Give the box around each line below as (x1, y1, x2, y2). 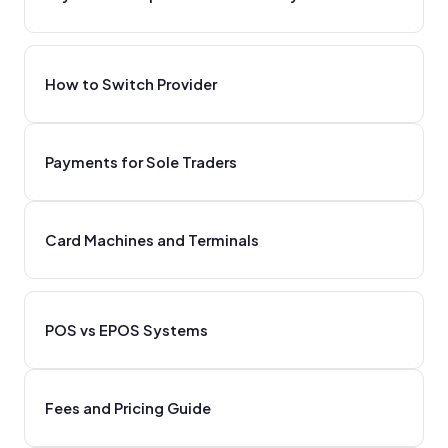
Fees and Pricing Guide (45, 398, 211, 417)
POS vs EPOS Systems (45, 320, 208, 339)
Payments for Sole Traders (45, 152, 237, 171)
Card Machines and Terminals (45, 230, 259, 249)
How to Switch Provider (45, 74, 217, 93)
